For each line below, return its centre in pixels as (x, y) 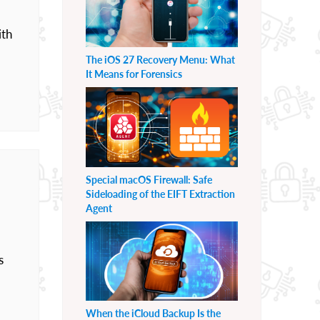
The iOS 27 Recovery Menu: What (160, 59)
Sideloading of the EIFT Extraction (160, 194)
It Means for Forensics (134, 74)
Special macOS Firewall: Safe (149, 179)
